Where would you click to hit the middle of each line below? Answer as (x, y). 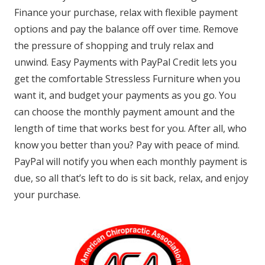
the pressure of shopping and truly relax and (114, 46)
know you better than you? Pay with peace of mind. (127, 145)
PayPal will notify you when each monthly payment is (131, 162)
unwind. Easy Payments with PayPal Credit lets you (125, 62)
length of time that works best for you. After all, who (130, 129)
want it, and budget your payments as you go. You (125, 96)
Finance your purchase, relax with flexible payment (126, 13)
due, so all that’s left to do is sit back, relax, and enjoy (131, 178)
